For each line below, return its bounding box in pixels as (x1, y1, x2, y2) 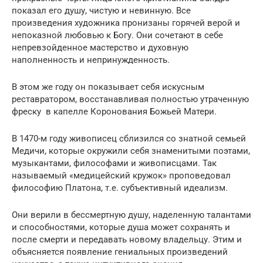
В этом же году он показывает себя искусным (12, 82, 204, 92)
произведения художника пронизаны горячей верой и (12, 18, 240, 28)
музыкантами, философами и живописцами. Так (12, 158, 217, 168)
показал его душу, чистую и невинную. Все (12, 5, 191, 16)
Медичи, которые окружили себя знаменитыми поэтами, (12, 146, 250, 156)
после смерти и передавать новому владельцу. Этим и (12, 234, 242, 245)
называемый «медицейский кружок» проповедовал (12, 170, 231, 181)
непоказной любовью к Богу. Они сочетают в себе (12, 30, 225, 41)
